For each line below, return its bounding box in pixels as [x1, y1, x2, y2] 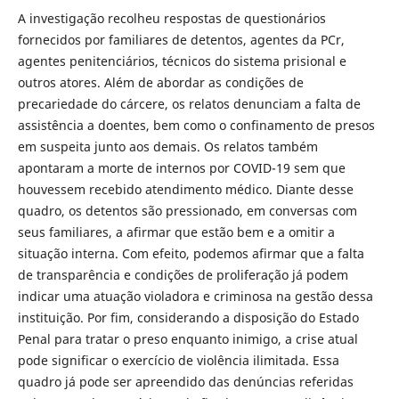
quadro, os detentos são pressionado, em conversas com [17, 202, 357, 220]
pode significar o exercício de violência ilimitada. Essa [17, 352, 339, 370]
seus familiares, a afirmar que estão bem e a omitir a [17, 224, 335, 241]
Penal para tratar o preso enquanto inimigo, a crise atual [17, 330, 358, 348]
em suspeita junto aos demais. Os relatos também [17, 138, 318, 156]
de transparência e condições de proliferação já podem [17, 266, 348, 284]
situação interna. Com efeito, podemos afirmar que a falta [17, 245, 364, 263]
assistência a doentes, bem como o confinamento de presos [17, 117, 375, 134]
